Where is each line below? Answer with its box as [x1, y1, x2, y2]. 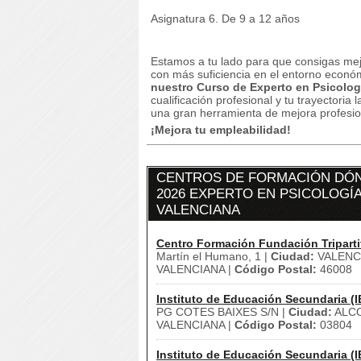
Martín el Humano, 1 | [156, 250, 271, 263]
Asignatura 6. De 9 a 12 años [151, 12, 300, 25]
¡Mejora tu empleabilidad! [151, 123, 291, 136]
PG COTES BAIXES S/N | [156, 305, 288, 318]
